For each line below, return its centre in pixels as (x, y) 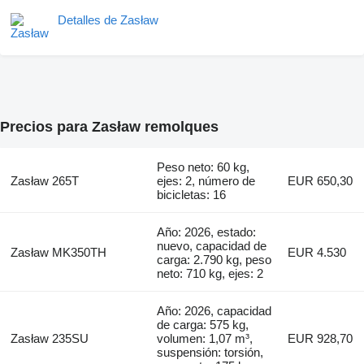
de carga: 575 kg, (203, 324)
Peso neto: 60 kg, (204, 167)
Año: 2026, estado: (207, 232)
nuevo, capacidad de (212, 245)
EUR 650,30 (321, 180)
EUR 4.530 (317, 252)
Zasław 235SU (49, 338)
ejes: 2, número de (206, 180)
